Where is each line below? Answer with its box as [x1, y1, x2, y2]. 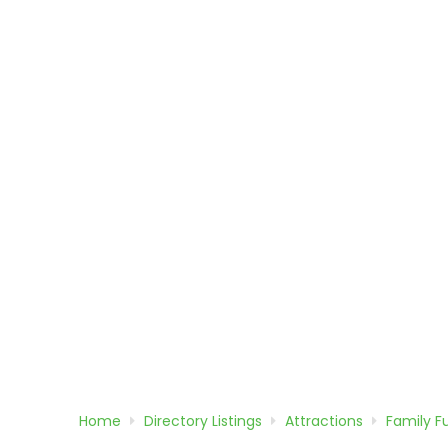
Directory [143, 411, 212, 432]
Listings [211, 411, 262, 432]
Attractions [284, 411, 363, 432]
